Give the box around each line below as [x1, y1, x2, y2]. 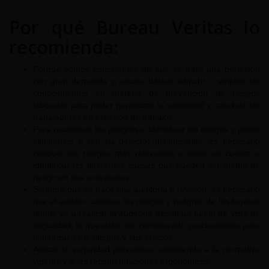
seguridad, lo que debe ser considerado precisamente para [33, 220, 260, 231]
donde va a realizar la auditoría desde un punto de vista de [33, 208, 260, 219]
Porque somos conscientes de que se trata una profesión [33, 64, 260, 74]
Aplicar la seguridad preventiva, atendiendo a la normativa [33, 244, 260, 255]
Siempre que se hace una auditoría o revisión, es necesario [33, 184, 260, 195]
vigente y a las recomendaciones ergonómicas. [33, 256, 212, 267]
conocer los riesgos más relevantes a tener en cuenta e [33, 148, 260, 159]
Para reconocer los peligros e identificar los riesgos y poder [33, 124, 260, 134]
